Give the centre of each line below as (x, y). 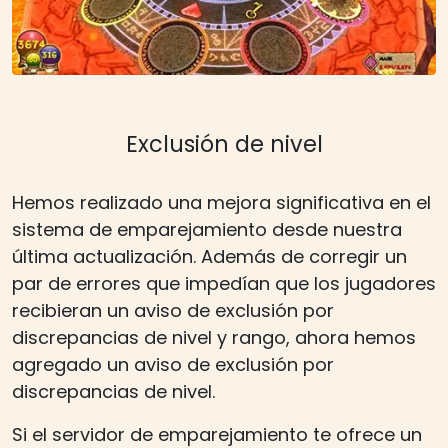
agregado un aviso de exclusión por (173, 365)
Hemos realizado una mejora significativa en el (221, 203)
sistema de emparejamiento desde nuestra (207, 230)
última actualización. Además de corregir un (209, 257)
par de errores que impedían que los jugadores (224, 284)
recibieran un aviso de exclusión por (173, 311)
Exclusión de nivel (224, 144)
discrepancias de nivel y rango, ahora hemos (214, 338)
